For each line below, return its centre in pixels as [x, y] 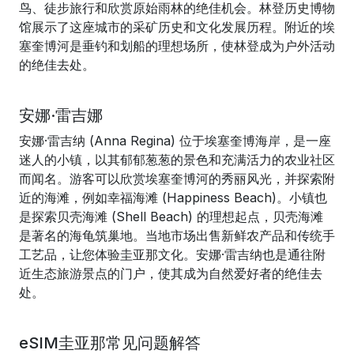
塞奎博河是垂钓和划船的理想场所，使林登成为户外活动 [177, 46]
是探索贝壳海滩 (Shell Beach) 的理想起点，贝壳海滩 [171, 217]
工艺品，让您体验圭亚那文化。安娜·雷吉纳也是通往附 [172, 254]
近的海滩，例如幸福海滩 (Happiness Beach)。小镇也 [173, 198]
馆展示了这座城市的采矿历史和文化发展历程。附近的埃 [177, 27]
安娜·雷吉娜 [61, 115]
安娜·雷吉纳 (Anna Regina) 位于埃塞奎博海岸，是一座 [175, 141]
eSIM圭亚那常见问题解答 [110, 343]
